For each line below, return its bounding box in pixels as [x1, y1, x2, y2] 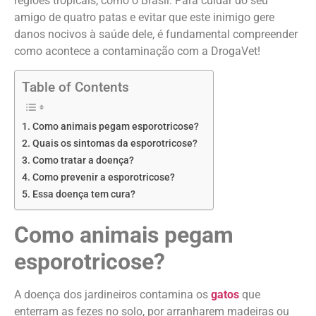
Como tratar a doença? [32, 154, 134, 166]
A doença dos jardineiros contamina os [14, 287, 211, 301]
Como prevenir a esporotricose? [32, 171, 175, 183]
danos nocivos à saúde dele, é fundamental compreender [14, 27, 298, 41]
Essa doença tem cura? [32, 188, 135, 200]
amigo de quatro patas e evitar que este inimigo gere [14, 10, 274, 24]
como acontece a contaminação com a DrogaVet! [14, 44, 260, 58]
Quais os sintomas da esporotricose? [32, 137, 197, 150]
